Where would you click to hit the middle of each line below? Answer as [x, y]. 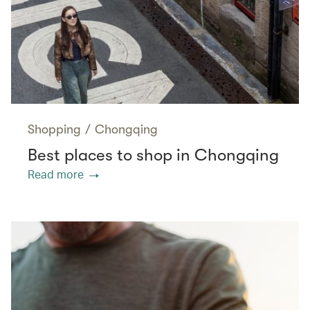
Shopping [54, 130]
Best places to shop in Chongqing [153, 155]
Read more [56, 174]
